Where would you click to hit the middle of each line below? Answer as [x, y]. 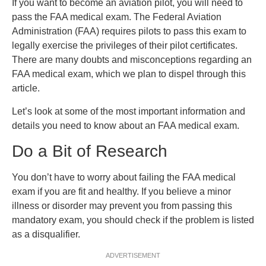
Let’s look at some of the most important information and [129, 111]
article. [26, 88]
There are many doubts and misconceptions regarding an [132, 60]
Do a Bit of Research [90, 151]
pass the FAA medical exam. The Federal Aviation [117, 17]
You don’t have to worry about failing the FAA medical [124, 178]
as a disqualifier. [46, 235]
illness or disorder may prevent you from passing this [122, 206]
